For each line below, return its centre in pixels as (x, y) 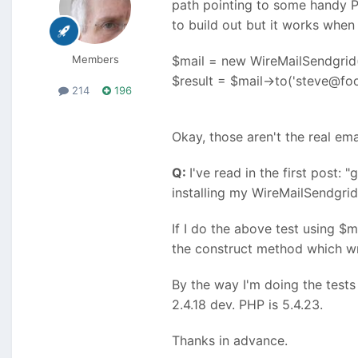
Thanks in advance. (230, 341)
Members (95, 60)
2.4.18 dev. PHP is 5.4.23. (247, 305)
